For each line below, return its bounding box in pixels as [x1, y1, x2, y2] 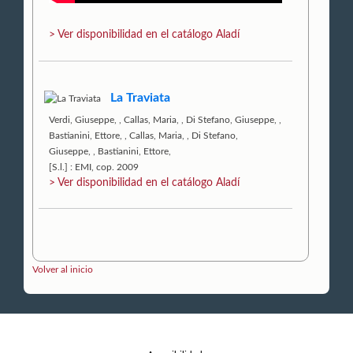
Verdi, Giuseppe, [49, 114, 117, 124]
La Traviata [110, 91, 171, 104]
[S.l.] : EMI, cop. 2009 [49, 162, 139, 172]
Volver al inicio [32, 265, 93, 275]
